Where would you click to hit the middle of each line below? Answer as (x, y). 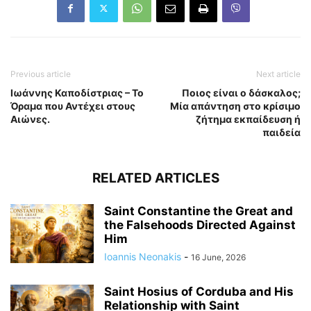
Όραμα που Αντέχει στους (73, 106)
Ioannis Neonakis (143, 256)
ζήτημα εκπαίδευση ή (248, 119)
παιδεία (281, 132)
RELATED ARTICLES (155, 178)
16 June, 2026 (218, 257)
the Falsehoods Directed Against (200, 225)
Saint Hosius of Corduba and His (199, 291)
